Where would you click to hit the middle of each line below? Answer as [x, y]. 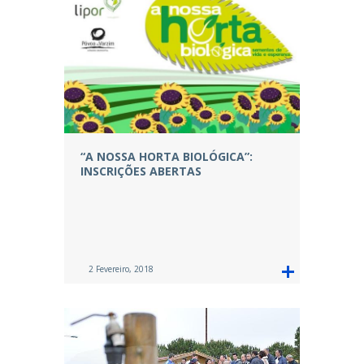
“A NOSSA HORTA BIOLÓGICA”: [167, 156]
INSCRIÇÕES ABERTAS [141, 171]
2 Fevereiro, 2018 [121, 269]
